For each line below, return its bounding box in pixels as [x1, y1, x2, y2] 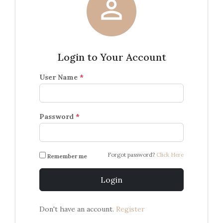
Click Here [156, 151, 184, 159]
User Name [39, 73, 80, 82]
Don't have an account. [39, 205, 116, 214]
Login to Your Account [57, 51, 166, 64]
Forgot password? [108, 151, 156, 159]
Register [116, 205, 145, 214]
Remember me [46, 153, 89, 160]
